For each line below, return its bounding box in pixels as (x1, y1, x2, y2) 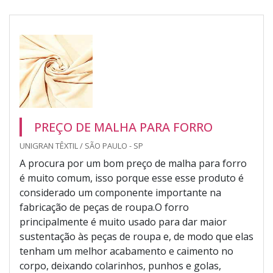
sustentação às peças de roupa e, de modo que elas (19, 230, 253, 243)
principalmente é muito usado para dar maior (19, 215, 227, 229)
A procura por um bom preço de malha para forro (19, 157, 247, 170)
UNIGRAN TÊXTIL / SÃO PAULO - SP (19, 140, 143, 151)
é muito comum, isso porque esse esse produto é (19, 171, 244, 185)
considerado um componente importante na (19, 186, 221, 199)
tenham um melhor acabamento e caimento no (19, 244, 233, 258)
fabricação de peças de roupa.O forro (19, 200, 189, 214)
